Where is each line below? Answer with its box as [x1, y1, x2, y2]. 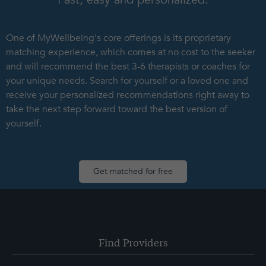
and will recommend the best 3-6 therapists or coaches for [6, 60, 250, 74]
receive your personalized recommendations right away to [6, 88, 249, 102]
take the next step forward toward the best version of [6, 103, 227, 116]
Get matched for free [93, 166, 173, 178]
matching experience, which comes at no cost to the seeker [6, 46, 255, 59]
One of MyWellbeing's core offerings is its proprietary [6, 31, 231, 45]
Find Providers [98, 239, 168, 249]
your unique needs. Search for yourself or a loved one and [6, 74, 248, 88]
